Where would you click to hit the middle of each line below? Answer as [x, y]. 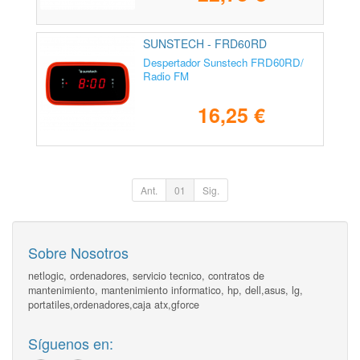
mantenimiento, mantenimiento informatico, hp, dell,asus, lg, [166, 290]
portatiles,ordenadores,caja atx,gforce [114, 305]
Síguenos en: [71, 344]
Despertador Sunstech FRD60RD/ [223, 62]
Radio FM [166, 76]
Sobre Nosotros [78, 253]
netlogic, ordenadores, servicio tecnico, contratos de [146, 276]
